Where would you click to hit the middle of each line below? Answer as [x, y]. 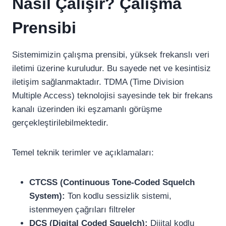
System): [47, 196]
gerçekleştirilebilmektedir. [60, 123]
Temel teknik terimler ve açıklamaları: [83, 153]
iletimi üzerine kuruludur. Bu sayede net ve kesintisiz [111, 68]
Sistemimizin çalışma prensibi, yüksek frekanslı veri [111, 55]
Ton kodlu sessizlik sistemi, [118, 196]
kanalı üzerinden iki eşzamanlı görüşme [87, 109]
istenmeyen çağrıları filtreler [82, 210]
